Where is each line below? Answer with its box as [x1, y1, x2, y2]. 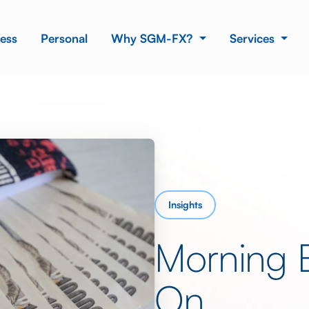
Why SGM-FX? [111, 31, 197, 46]
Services [229, 31, 278, 46]
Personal [41, 31, 88, 46]
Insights [168, 198, 202, 210]
